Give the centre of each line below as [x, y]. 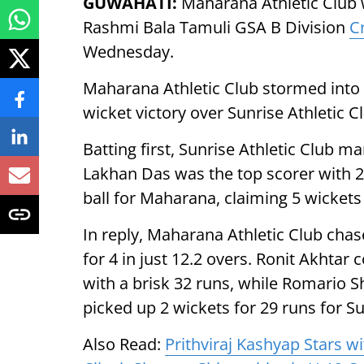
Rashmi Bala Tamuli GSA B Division [216, 27]
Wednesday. [128, 52]
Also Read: [124, 344]
